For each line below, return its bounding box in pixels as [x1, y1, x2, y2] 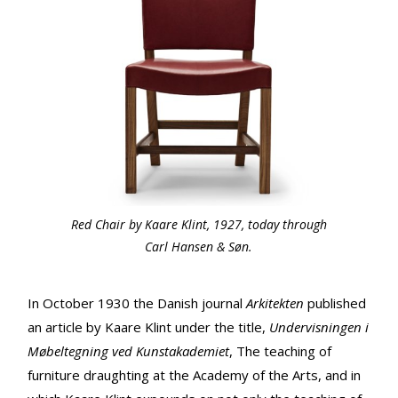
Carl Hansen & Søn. [145, 237, 253, 255]
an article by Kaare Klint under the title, [28, 317, 269, 336]
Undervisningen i [269, 317, 369, 336]
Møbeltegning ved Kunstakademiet [28, 341, 229, 360]
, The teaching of [229, 341, 331, 360]
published [304, 293, 366, 312]
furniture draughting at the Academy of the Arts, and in [28, 365, 361, 384]
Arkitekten [246, 293, 304, 312]
